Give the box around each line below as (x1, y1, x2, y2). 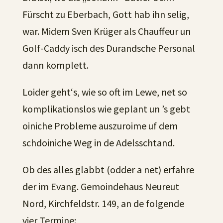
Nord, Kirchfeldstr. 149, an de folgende (22, 197, 184, 210)
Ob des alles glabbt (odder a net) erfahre (22, 163, 194, 176)
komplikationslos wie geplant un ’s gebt (22, 103, 190, 115)
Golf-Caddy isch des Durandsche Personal (22, 42, 195, 54)
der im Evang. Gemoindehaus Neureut (22, 180, 179, 193)
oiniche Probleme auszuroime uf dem (22, 119, 178, 132)
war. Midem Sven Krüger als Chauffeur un (22, 25, 191, 37)
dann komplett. (22, 59, 89, 71)
